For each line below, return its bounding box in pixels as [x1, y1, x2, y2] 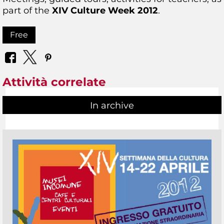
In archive [90, 99, 134, 111]
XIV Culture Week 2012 [52, 4, 158, 15]
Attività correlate [2, 75, 106, 89]
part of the [2, 4, 52, 15]
